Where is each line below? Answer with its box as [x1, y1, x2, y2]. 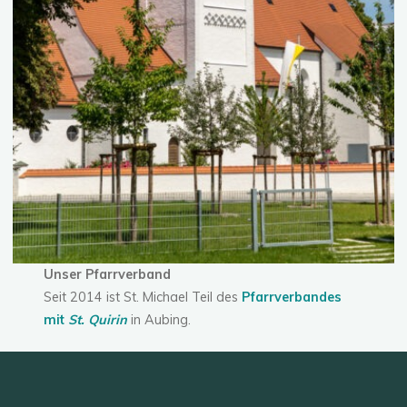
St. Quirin [67, 312, 127, 329]
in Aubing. [126, 312, 191, 329]
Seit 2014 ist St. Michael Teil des [43, 289, 242, 306]
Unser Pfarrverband [43, 266, 171, 283]
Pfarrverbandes [241, 289, 342, 306]
